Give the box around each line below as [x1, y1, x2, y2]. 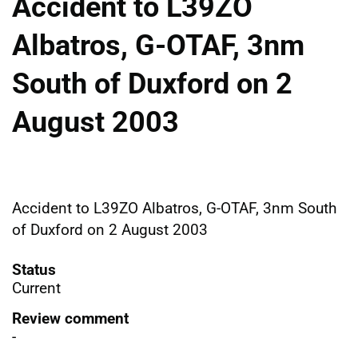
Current [12, 278, 61, 297]
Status [12, 260, 56, 279]
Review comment [12, 308, 129, 328]
